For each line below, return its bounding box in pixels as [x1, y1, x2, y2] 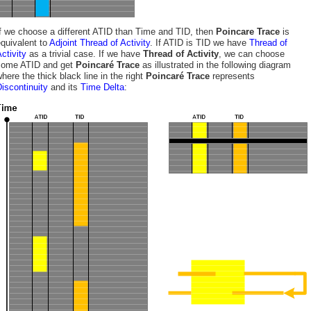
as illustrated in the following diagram [140, 60, 291, 70]
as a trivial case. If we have [26, 49, 143, 59]
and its [48, 82, 81, 92]
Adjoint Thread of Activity [49, 37, 150, 48]
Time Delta [81, 82, 124, 92]
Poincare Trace [216, 26, 280, 37]
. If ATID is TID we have [150, 37, 249, 48]
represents [210, 71, 255, 81]
